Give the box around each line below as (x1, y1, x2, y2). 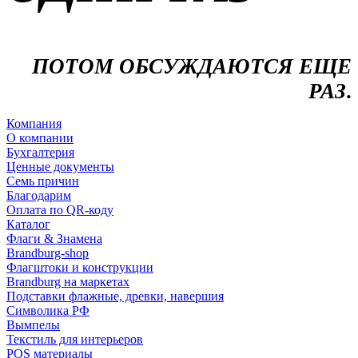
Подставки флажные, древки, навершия (6, 289, 224, 304)
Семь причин (6, 174, 79, 189)
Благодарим (6, 189, 71, 203)
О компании (6, 131, 74, 145)
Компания (6, 117, 62, 131)
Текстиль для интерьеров (6, 332, 143, 347)
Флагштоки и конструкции (6, 261, 153, 275)
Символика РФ (6, 304, 89, 318)
